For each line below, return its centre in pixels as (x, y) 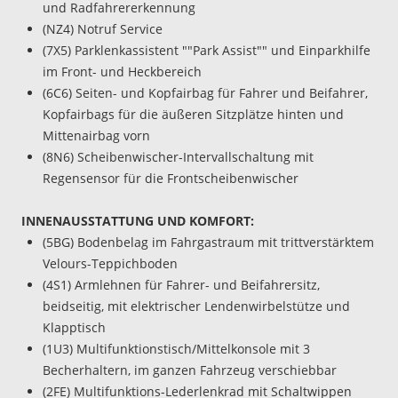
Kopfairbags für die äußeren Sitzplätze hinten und (193, 114)
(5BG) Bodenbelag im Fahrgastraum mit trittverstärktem (208, 242)
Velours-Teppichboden (110, 263)
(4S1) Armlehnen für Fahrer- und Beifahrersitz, (181, 284)
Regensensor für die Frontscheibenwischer (171, 178)
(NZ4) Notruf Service (103, 28)
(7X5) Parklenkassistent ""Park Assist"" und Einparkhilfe (207, 50)
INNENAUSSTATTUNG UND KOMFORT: (138, 220)
